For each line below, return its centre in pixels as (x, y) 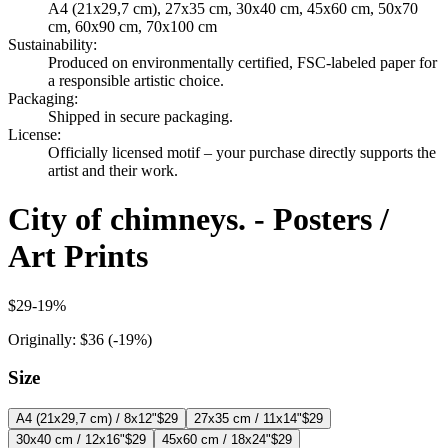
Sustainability (50, 44)
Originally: (42, 339)
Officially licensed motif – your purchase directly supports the (242, 152)
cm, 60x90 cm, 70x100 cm (132, 26)
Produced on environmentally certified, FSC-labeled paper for (242, 62)
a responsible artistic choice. (136, 80)
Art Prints (78, 256)
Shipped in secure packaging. (140, 116)
